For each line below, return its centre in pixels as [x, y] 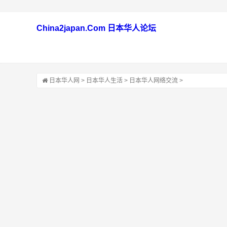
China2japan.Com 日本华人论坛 [96, 28]
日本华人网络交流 [154, 81]
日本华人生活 [104, 81]
